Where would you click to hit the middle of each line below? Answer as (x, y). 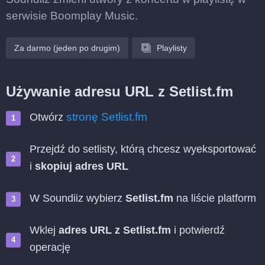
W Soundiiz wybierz (77, 198)
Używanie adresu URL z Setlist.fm (119, 91)
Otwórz (48, 117)
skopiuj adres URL (82, 166)
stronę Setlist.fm (107, 117)
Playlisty (172, 48)
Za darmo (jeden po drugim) (67, 48)
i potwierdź (198, 230)
